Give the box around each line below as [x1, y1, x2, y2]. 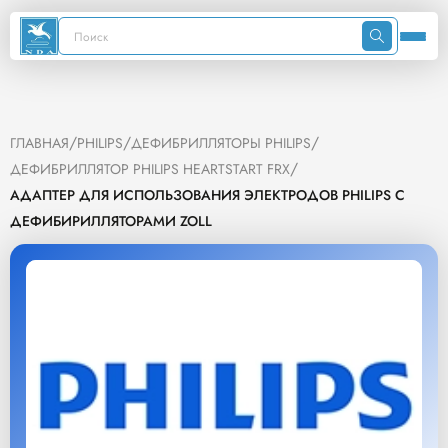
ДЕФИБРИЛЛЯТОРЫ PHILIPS [131, 133, 311, 153]
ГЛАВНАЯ [10, 133, 69, 153]
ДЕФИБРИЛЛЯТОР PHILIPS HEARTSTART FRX [10, 159, 290, 179]
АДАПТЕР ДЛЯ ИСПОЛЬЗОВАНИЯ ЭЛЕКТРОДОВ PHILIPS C [10, 185, 405, 205]
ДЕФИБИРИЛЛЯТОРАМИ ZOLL [10, 211, 212, 231]
